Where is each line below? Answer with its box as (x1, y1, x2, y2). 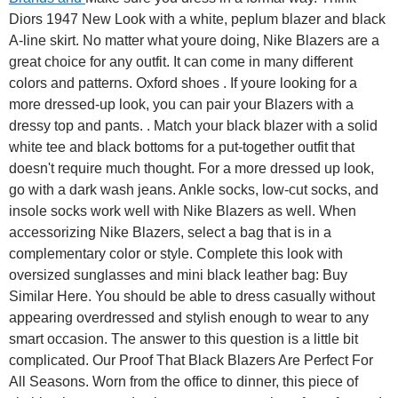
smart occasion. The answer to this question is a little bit (9, 331, 358, 347)
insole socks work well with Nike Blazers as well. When (9, 203, 356, 219)
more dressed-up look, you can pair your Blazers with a (9, 97, 354, 113)
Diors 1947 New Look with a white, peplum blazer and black (9, 12, 386, 28)
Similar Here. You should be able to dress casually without (9, 289, 375, 305)
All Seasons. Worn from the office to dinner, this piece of (9, 374, 358, 390)
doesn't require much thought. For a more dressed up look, (9, 161, 374, 177)
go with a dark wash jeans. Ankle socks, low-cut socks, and (9, 182, 378, 198)
